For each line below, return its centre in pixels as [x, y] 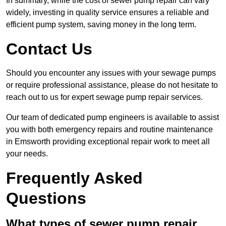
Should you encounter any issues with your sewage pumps [111, 73]
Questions [46, 199]
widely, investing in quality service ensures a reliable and [107, 13]
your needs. [27, 154]
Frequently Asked [74, 178]
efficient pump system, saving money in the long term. [101, 25]
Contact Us [49, 49]
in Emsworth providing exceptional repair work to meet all [108, 142]
